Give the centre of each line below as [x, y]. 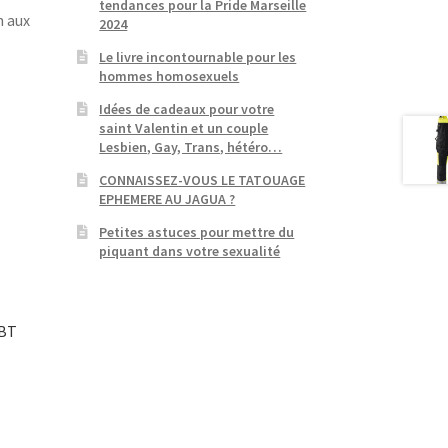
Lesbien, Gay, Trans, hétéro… [191, 146]
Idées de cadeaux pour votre [187, 108]
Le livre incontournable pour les [198, 56]
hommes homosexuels [169, 75]
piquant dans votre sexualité [190, 250]
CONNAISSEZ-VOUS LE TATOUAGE [202, 179]
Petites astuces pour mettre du [197, 231]
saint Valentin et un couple [184, 127]
